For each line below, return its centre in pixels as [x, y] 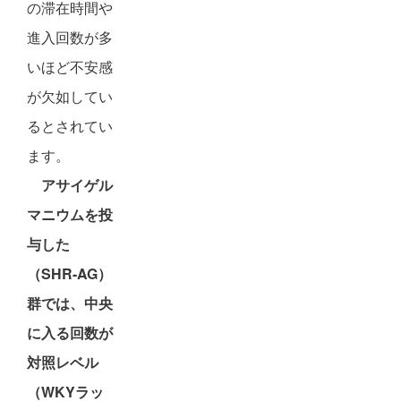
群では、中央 [70, 303]
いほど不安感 [70, 67]
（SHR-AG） [69, 273]
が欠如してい [70, 96]
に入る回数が [70, 333]
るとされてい [70, 126]
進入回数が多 [70, 37]
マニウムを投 [70, 214]
